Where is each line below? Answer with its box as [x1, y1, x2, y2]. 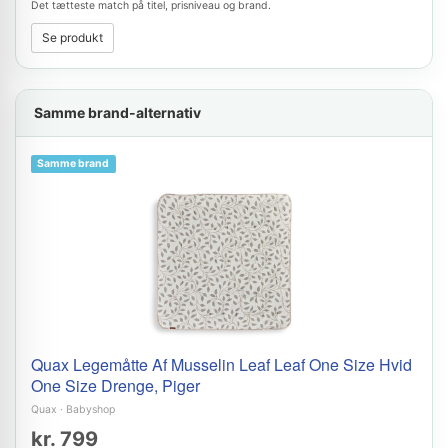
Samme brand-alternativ [34, 104, 201, 121]
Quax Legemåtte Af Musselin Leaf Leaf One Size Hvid [31, 353, 412, 376]
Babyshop [66, 403, 115, 416]
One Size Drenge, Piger [31, 374, 200, 397]
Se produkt [42, 30, 103, 45]
